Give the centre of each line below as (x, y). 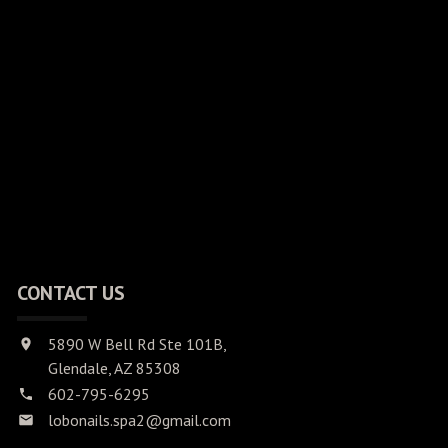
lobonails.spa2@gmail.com (139, 420)
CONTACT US (71, 293)
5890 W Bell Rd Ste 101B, (137, 344)
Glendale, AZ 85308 (114, 368)
